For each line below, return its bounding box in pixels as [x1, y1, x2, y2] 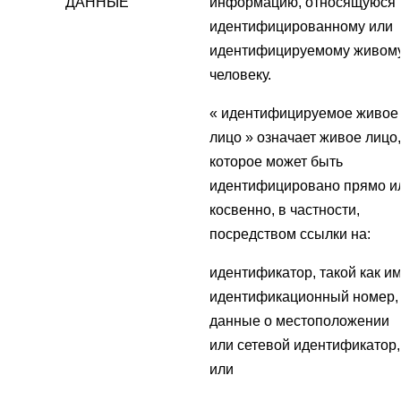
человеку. [209, 67, 271, 83]
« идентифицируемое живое [209, 106, 398, 122]
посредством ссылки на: [209, 226, 371, 243]
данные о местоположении [209, 313, 389, 329]
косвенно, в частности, [209, 202, 360, 218]
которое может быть [209, 154, 343, 170]
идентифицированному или [209, 19, 393, 35]
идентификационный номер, [209, 289, 398, 305]
